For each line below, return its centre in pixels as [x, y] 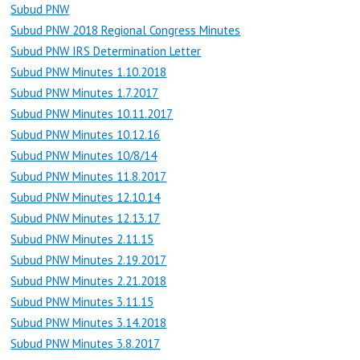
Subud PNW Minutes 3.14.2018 [89, 322]
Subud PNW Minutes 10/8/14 [84, 155]
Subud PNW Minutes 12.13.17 [86, 218]
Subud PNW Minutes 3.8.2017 [86, 343]
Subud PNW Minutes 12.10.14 [86, 197]
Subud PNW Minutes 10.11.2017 [92, 113]
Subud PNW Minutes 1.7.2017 [85, 92]
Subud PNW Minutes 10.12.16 [86, 134]
